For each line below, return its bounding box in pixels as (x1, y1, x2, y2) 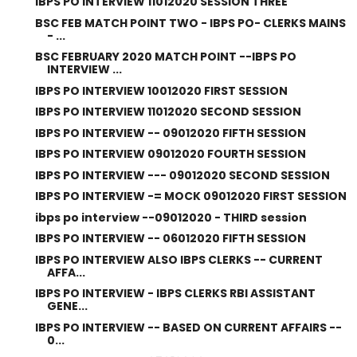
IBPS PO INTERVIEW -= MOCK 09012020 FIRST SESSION (34, 188, 347, 204)
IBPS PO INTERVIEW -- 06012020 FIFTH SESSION (34, 230, 306, 246)
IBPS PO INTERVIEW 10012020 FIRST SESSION (34, 82, 288, 99)
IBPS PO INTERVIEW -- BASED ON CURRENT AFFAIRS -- (34, 319, 342, 335)
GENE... (46, 298, 88, 314)
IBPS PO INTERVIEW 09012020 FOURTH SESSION (34, 146, 306, 162)
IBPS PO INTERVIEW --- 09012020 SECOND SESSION (34, 167, 330, 183)
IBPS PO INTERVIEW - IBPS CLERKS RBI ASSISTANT (34, 285, 316, 301)
